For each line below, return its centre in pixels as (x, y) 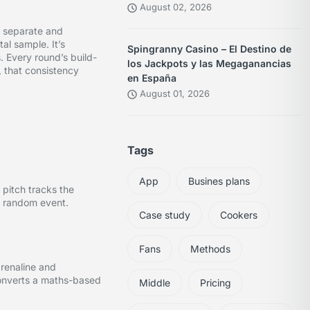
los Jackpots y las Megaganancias (210, 64)
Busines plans (219, 181)
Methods (211, 249)
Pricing (216, 283)
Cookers (239, 215)
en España (152, 78)
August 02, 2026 (175, 7)
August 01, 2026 (174, 94)
